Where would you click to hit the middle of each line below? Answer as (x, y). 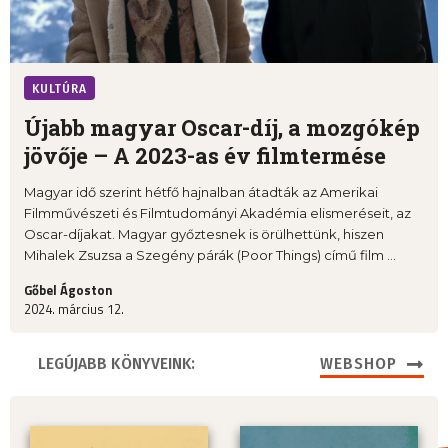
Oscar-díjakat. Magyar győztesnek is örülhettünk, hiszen (204, 234)
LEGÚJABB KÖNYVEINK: (116, 364)
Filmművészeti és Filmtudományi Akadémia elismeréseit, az (217, 213)
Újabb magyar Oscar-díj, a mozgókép (222, 128)
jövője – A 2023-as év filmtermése (205, 156)
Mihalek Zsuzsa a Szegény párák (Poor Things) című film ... (210, 255)
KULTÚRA (59, 89)
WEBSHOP (358, 364)
